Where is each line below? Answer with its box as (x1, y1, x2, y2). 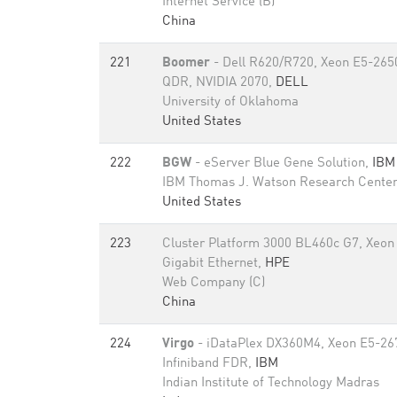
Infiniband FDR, (162, 357, 255, 370)
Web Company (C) (162, 276, 265, 290)
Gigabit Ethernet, (162, 257, 265, 270)
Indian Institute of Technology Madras (162, 377, 379, 390)
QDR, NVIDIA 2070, (162, 76, 276, 90)
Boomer (162, 57, 210, 70)
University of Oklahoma (162, 96, 299, 109)
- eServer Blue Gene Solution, (191, 157, 372, 170)
